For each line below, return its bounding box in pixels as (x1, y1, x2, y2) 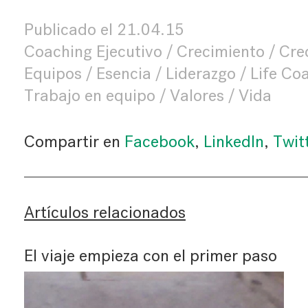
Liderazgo (165, 64, 236, 83)
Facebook (124, 132, 195, 151)
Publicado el (23, 20, 117, 39)
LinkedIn (203, 132, 264, 151)
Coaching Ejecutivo (23, 42, 162, 61)
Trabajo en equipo (23, 86, 155, 105)
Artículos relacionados (23, 203, 186, 222)
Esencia (96, 64, 151, 83)
